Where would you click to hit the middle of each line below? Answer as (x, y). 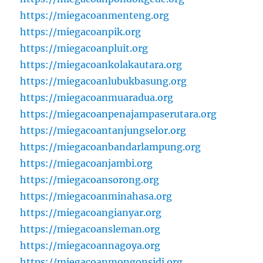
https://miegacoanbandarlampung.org (111, 147)
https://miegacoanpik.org (81, 32)
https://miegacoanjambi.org (87, 163)
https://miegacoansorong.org (90, 180)
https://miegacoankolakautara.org (101, 65)
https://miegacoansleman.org (90, 229)
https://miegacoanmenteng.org (95, 16)
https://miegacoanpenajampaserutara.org (119, 114)
